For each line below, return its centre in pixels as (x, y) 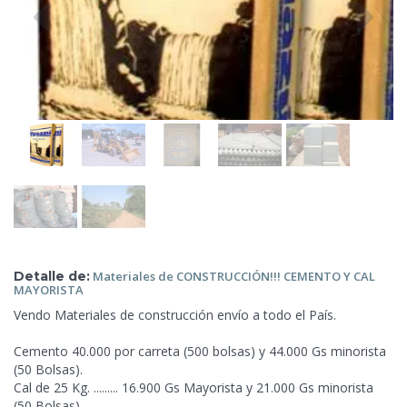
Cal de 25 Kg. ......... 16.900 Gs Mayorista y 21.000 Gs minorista (194, 387)
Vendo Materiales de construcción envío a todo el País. (175, 314)
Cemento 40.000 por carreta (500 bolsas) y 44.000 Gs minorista (200, 351)
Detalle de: (52, 276)
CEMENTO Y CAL (329, 276)
